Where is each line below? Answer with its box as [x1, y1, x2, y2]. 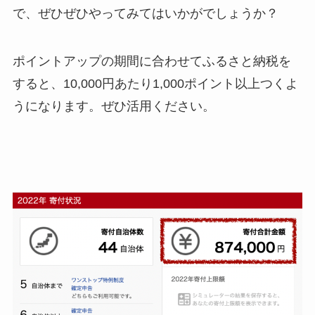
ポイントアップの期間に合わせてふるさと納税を [12, 53, 291, 68]
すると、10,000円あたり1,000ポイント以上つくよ [12, 76, 298, 91]
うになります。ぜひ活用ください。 [12, 98, 215, 113]
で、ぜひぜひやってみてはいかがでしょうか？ [12, 6, 278, 21]
